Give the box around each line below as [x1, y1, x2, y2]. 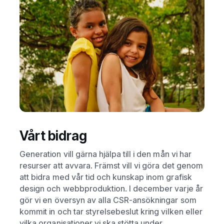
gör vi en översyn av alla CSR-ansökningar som [19, 194, 196, 205]
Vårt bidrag [19, 127, 87, 144]
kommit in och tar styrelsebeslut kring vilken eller [19, 206, 202, 216]
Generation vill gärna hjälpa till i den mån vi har [19, 148, 191, 159]
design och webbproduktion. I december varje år [19, 183, 203, 193]
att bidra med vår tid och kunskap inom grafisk [19, 171, 192, 182]
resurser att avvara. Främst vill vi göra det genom [19, 160, 203, 170]
